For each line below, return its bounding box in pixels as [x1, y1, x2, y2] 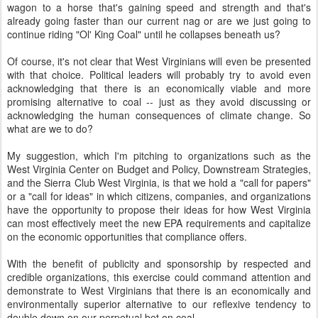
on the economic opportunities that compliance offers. [7, 229, 247, 243]
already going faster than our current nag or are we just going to [7, 13, 311, 28]
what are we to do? [7, 121, 93, 136]
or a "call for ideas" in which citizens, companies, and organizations [7, 189, 311, 203]
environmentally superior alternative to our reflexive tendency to [7, 297, 311, 311]
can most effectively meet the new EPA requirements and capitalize [7, 216, 311, 230]
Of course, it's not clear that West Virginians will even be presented [7, 54, 311, 68]
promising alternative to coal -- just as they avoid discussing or [7, 94, 311, 109]
